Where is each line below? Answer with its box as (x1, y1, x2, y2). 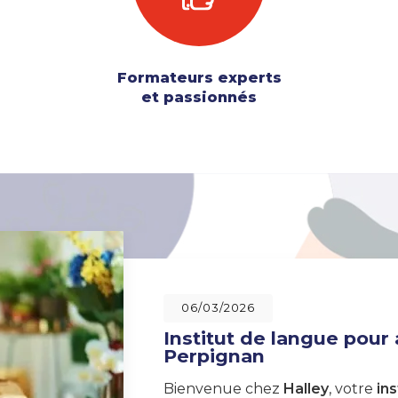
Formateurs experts (116, 69, 282, 87)
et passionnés (141, 89, 257, 107)
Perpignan (163, 345, 265, 368)
